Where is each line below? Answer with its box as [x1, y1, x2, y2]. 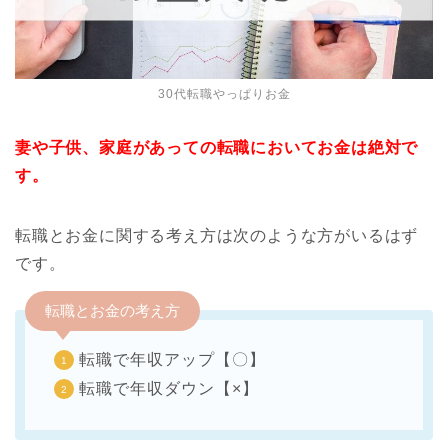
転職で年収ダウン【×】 [79, 380, 259, 398]
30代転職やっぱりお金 [157, 87, 291, 102]
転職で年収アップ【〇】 [79, 351, 266, 369]
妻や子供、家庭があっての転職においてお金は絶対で [15, 139, 419, 157]
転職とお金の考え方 [45, 302, 180, 320]
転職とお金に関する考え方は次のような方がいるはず [15, 227, 419, 245]
